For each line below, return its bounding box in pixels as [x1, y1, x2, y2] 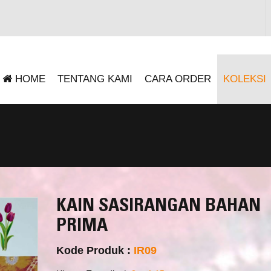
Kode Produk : [56, 244, 134, 256]
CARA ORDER [145, 73, 211, 85]
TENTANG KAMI [57, 73, 132, 85]
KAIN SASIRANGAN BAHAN [56, 198, 261, 216]
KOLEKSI [223, 73, 266, 85]
